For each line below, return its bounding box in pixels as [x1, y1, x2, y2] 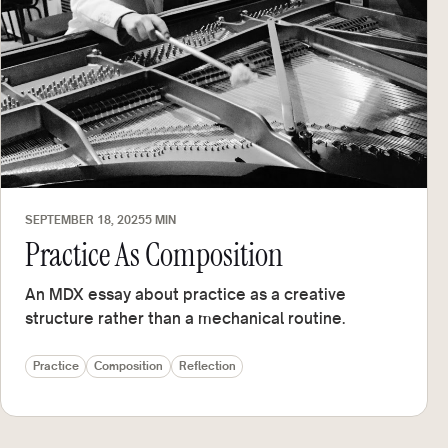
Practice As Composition [25, 234, 283, 277]
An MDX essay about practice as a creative [25, 283, 346, 304]
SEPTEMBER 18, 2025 [25, 213, 145, 228]
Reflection [178, 359, 236, 374]
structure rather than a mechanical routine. [25, 307, 345, 328]
